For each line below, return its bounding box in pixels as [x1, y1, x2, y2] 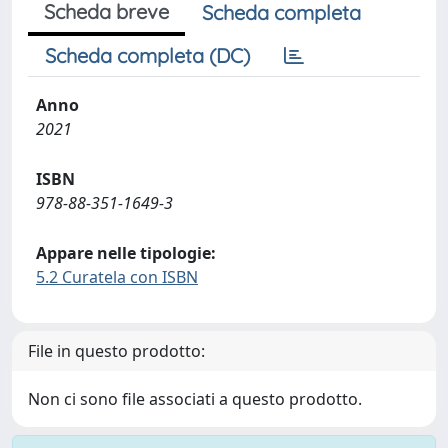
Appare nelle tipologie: [36, 241, 216, 264]
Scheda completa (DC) [45, 42, 250, 68]
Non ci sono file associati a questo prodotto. [28, 387, 362, 410]
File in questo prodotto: [28, 339, 205, 362]
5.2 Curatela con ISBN [36, 265, 198, 288]
